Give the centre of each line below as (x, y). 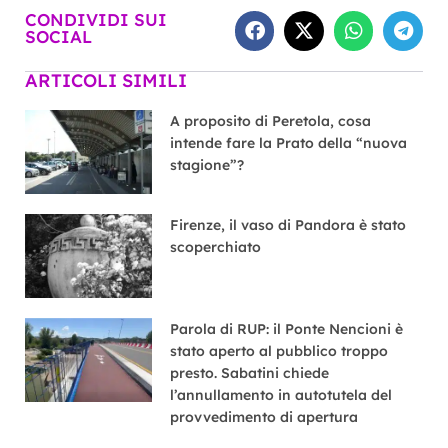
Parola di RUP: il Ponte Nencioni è (287, 329)
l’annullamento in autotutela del (281, 395)
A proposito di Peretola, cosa (271, 120)
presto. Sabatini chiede (250, 373)
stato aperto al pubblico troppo (279, 351)
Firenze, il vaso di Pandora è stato (288, 225)
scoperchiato (216, 247)
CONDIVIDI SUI (96, 19)
